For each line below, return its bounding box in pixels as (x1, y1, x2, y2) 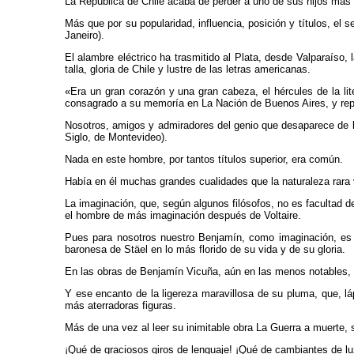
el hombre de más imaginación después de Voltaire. (65, 209, 301, 221)
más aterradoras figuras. (65, 299, 176, 311)
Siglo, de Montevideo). (65, 131, 168, 143)
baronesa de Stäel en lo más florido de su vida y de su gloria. (65, 243, 345, 255)
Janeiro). (65, 29, 104, 41)
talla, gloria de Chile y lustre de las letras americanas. (65, 63, 311, 75)
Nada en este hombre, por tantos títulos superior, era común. (65, 153, 343, 165)
